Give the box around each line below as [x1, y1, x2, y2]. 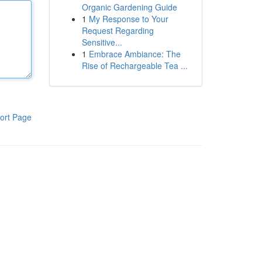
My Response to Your [88, 13, 168, 25]
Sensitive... [81, 36, 122, 48]
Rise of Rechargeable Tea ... [81, 60, 188, 71]
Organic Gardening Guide [81, 1, 177, 13]
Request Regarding [81, 25, 154, 36]
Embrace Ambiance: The [88, 48, 181, 60]
